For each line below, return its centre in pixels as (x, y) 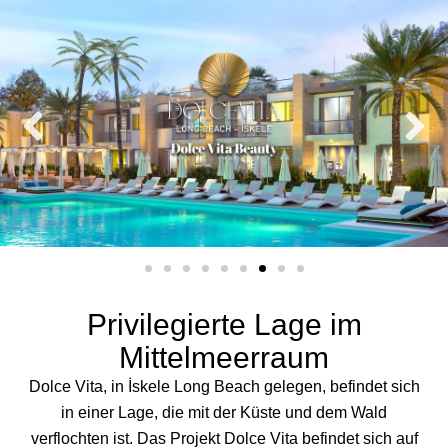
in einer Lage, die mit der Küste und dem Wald (224, 413)
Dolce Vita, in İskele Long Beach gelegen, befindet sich (224, 387)
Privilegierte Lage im (224, 325)
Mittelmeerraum (224, 358)
